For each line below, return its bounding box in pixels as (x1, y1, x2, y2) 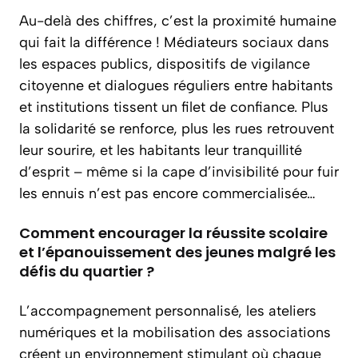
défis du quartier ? (19, 261, 154, 281)
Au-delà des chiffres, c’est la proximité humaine (19, 12, 336, 30)
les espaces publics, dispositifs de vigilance (19, 55, 310, 73)
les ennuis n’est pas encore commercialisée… (19, 185, 316, 202)
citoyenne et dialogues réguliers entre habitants (19, 77, 333, 94)
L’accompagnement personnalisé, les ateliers (19, 302, 316, 320)
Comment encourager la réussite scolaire (19, 223, 328, 243)
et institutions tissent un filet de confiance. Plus (19, 98, 328, 116)
